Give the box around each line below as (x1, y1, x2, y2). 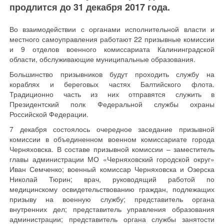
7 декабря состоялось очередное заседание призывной (9, 124, 214, 134)
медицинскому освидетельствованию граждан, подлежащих (9, 184, 214, 194)
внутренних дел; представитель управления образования (9, 204, 214, 214)
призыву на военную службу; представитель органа (9, 194, 214, 204)
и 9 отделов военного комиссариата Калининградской (9, 44, 214, 54)
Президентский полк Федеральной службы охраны (9, 99, 214, 109)
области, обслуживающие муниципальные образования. (9, 54, 195, 64)
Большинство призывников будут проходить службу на (9, 69, 214, 79)
